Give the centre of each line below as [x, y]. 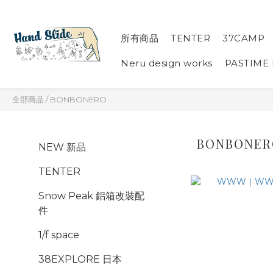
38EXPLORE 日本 [80, 259]
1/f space [59, 235]
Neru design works [167, 63]
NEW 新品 [62, 147]
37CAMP [243, 38]
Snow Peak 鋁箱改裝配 [91, 196]
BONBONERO [78, 99]
